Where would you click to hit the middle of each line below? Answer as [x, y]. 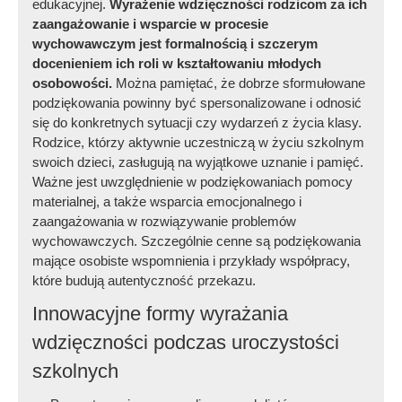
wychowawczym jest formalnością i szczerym [175, 44]
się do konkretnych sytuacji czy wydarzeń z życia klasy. [197, 123]
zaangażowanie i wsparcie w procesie [151, 24]
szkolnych [76, 371]
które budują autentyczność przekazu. [144, 281]
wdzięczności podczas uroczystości [186, 343]
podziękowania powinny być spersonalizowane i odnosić [197, 103]
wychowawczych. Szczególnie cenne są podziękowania [197, 241]
